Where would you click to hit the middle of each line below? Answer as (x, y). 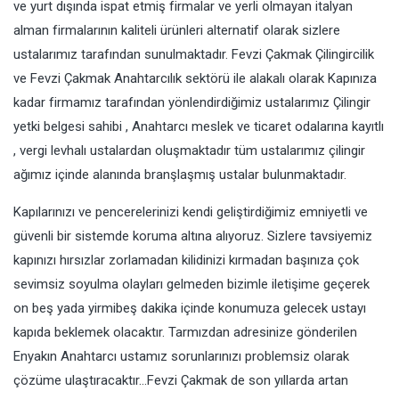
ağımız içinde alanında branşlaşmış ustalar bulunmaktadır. (180, 175)
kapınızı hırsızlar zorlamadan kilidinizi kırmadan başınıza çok (186, 261)
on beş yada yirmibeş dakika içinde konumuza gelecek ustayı (190, 309)
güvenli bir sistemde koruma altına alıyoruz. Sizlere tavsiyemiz (193, 236)
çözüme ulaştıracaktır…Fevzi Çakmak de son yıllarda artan (181, 381)
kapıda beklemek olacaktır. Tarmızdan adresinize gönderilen (185, 333)
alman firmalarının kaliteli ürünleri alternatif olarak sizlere (177, 31)
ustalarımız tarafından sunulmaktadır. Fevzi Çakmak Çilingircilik (194, 55)
